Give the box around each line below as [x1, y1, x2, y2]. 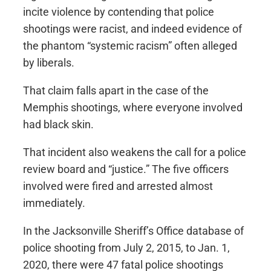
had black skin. [23, 117, 94, 131]
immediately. [23, 196, 85, 209]
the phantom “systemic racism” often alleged [23, 39, 237, 52]
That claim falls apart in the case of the [23, 83, 209, 97]
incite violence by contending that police [23, 5, 214, 18]
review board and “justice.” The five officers [23, 162, 229, 175]
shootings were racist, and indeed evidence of [23, 22, 242, 35]
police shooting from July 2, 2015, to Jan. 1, [23, 241, 230, 254]
